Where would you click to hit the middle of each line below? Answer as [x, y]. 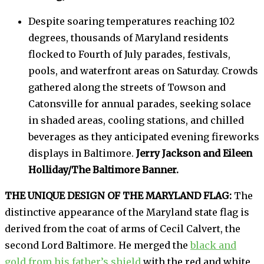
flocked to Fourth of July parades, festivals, [129, 55]
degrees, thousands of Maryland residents [128, 38]
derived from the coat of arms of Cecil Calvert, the [123, 229]
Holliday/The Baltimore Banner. [103, 170]
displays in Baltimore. [82, 154]
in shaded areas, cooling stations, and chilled [136, 121]
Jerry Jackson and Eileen [194, 154]
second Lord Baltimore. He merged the [98, 245]
